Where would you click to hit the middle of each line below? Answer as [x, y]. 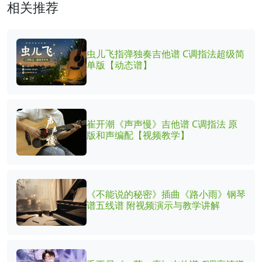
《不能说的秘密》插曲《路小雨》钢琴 [166, 194]
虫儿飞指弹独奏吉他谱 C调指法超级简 [166, 54]
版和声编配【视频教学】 [138, 135]
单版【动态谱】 [119, 65]
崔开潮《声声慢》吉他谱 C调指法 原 [162, 124]
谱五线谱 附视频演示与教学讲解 [153, 206]
